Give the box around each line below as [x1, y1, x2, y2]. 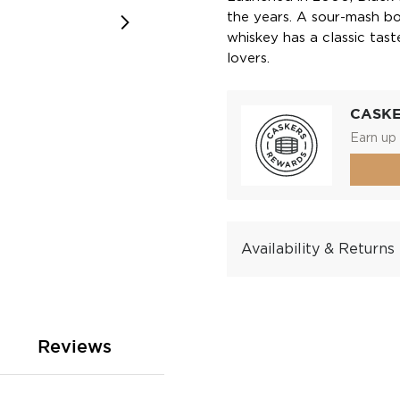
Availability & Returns [241, 242, 395, 257]
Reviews [37, 337, 112, 357]
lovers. [227, 52, 270, 65]
